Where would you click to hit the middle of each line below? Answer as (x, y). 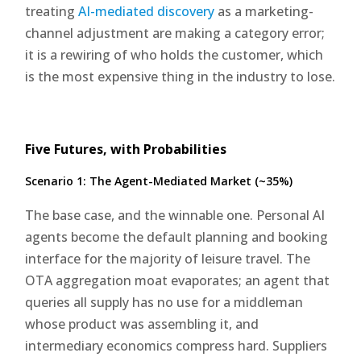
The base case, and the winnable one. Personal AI (175, 215)
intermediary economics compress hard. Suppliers (176, 345)
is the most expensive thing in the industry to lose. (180, 76)
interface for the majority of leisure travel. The (168, 258)
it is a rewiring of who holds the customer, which (174, 54)
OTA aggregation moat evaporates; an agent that (178, 280)
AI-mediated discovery (147, 11)
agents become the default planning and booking (177, 237)
